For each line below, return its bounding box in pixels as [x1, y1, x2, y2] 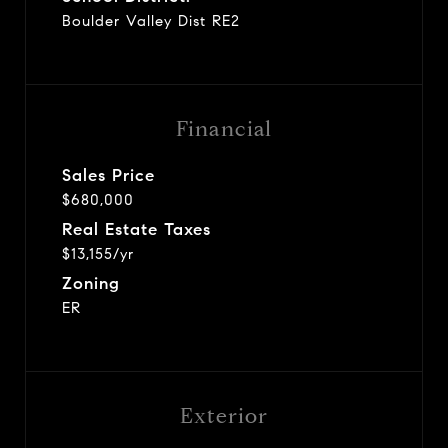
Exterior [180, 402, 268, 429]
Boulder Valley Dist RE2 [62, 11, 240, 30]
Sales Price [62, 164, 155, 186]
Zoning [62, 272, 120, 294]
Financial [176, 115, 272, 142]
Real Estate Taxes [62, 218, 211, 240]
